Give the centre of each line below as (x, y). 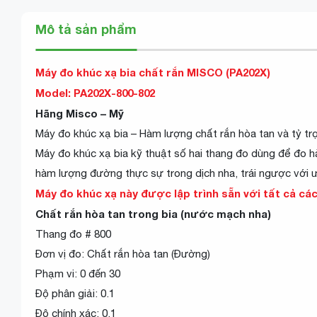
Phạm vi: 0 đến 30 (78, 273)
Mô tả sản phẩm (86, 29)
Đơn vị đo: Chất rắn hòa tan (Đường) (123, 253)
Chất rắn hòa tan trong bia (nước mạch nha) (153, 213)
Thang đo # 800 (73, 234)
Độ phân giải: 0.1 (75, 293)
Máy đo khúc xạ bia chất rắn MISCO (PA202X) (153, 72)
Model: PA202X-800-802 (95, 92)
